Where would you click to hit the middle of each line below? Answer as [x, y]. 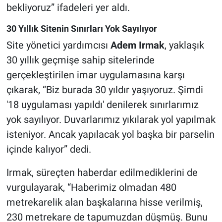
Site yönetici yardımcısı [58, 45]
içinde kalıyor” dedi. [49, 149]
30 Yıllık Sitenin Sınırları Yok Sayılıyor [82, 28]
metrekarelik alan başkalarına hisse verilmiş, [104, 202]
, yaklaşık [184, 45]
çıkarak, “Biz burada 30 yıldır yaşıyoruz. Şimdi [105, 90]
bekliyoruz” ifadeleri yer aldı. [68, 7]
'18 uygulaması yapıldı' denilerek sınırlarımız [102, 105]
